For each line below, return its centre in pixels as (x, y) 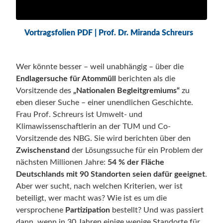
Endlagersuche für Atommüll (66, 79)
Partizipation (88, 210)
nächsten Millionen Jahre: (62, 163)
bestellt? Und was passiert (157, 210)
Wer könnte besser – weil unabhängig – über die (100, 67)
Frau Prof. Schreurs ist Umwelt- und (79, 115)
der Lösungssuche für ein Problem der (136, 151)
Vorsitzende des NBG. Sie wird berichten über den (103, 139)
